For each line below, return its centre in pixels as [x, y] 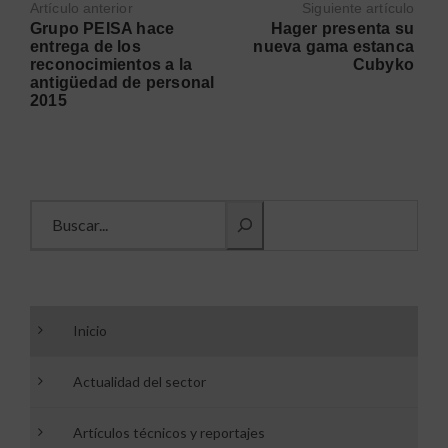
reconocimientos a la [111, 64]
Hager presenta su [342, 28]
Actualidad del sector [139, 381]
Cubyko [383, 64]
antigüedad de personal [122, 82]
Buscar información [96, 208]
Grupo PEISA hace [102, 28]
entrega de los [85, 46]
